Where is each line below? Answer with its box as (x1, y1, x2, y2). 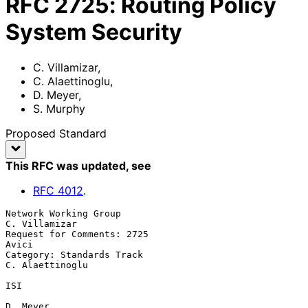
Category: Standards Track (5, 249, 143, 260)
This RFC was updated (5, 158, 126, 173)
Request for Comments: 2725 (5, 228, 148, 239)
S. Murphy (33, 101, 85, 115)
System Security (5, 19, 182, 46)
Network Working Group (5, 208, 121, 219)
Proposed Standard (5, 126, 107, 140)
